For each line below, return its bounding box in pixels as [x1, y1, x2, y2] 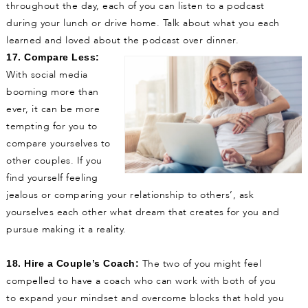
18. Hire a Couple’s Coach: [6, 258, 139, 269]
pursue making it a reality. [6, 223, 126, 236]
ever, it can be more [6, 102, 100, 116]
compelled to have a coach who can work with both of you [6, 274, 276, 288]
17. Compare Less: [6, 52, 100, 63]
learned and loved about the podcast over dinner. [6, 34, 239, 47]
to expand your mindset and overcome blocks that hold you [6, 291, 284, 305]
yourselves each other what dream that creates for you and [6, 206, 280, 219]
